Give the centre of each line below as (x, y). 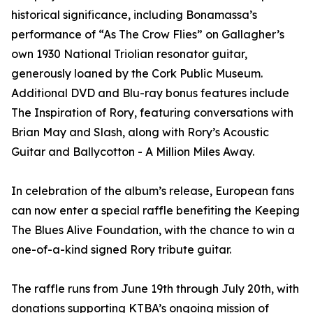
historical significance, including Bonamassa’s (134, 15)
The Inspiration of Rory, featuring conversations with (152, 113)
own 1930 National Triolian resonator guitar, (129, 54)
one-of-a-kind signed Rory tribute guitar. (121, 250)
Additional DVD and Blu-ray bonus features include (150, 93)
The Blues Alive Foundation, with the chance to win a (153, 230)
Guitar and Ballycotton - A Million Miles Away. (133, 152)
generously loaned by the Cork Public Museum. (137, 74)
